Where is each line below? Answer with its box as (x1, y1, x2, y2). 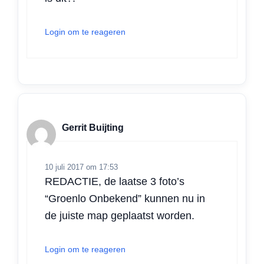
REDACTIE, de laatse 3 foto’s (45, 175, 184, 187)
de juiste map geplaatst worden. (45, 209, 194, 222)
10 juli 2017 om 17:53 (45, 162, 118, 171)
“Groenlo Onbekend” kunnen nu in (45, 192, 205, 204)
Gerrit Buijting (62, 123, 124, 133)
